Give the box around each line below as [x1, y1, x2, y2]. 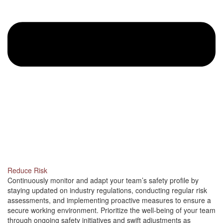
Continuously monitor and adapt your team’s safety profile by [7, 175, 199, 185]
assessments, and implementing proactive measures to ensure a [7, 195, 211, 205]
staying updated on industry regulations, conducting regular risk [7, 185, 207, 195]
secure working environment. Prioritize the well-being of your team [7, 205, 216, 215]
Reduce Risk [7, 165, 47, 175]
